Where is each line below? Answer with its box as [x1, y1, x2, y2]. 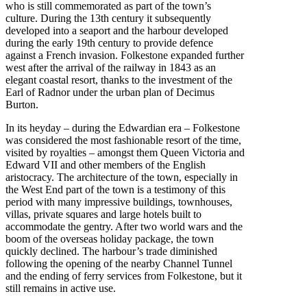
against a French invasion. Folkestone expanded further [5, 49, 244, 62]
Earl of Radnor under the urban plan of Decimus [5, 86, 214, 99]
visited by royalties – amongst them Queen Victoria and [5, 147, 245, 159]
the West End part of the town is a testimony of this [5, 184, 225, 196]
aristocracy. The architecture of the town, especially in [5, 171, 238, 184]
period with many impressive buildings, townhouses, [5, 196, 232, 208]
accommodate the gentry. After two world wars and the [5, 221, 243, 233]
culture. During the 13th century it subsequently [5, 12, 211, 25]
